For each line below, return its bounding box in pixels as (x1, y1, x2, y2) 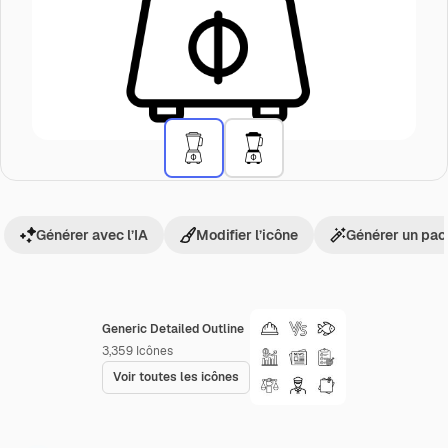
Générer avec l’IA (36, 226, 148, 244)
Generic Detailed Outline (102, 321, 244, 337)
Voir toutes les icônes (113, 369, 239, 385)
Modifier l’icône (196, 226, 298, 244)
